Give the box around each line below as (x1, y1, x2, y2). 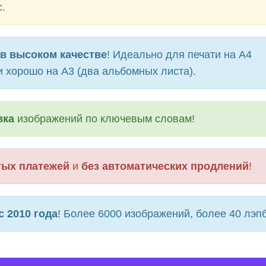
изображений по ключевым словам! (14, 113, 195, 125)
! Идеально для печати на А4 (107, 49, 252, 61)
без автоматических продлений (81, 160, 249, 172)
